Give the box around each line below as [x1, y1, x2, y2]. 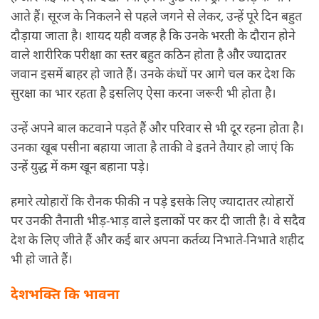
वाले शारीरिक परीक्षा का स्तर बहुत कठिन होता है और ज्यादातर [11, 46, 286, 63]
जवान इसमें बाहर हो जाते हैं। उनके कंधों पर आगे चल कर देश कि [11, 65, 295, 83]
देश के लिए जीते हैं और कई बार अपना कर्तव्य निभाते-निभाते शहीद [11, 230, 304, 248]
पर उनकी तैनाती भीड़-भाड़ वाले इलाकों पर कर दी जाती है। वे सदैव [11, 211, 305, 229]
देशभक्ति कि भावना [11, 283, 120, 303]
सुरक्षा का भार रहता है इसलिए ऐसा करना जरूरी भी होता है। [11, 84, 276, 102]
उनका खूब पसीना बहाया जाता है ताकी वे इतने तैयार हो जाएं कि [11, 138, 293, 156]
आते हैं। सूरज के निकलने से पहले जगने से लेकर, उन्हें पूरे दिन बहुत [11, 7, 302, 25]
